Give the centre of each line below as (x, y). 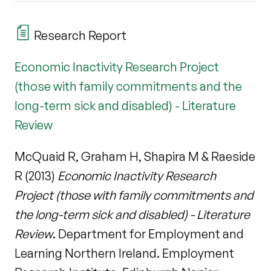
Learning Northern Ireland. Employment (124, 253)
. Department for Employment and (148, 233)
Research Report (79, 35)
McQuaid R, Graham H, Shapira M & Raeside (135, 156)
